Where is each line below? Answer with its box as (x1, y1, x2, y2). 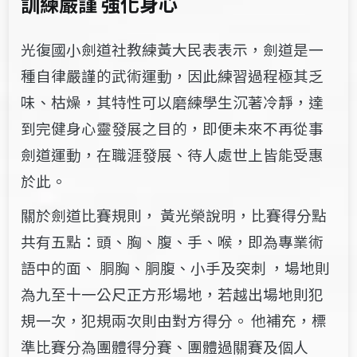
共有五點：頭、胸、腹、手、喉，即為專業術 (21, 229, 324, 252)
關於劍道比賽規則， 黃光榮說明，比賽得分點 (21, 203, 328, 226)
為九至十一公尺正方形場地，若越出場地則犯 (21, 282, 324, 304)
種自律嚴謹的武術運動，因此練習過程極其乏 (21, 64, 324, 86)
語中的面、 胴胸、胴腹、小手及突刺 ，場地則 (21, 256, 331, 278)
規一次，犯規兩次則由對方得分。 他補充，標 (21, 308, 328, 331)
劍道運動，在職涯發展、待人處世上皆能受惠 (21, 143, 324, 165)
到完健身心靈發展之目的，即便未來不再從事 (21, 116, 324, 139)
